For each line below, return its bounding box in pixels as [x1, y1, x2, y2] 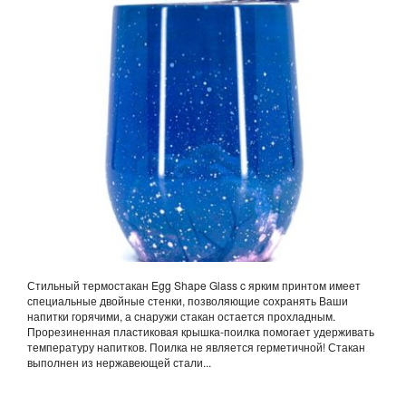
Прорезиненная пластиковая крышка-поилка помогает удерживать [27, 323, 374, 339]
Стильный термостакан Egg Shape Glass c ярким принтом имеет [27, 276, 361, 293]
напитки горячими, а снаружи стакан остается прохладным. [27, 307, 335, 324]
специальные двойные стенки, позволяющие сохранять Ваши [27, 292, 348, 308]
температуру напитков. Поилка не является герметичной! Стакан [27, 338, 365, 354]
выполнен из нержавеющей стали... [27, 353, 211, 370]
